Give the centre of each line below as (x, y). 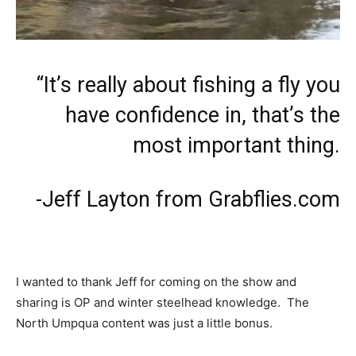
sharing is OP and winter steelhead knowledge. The (163, 302)
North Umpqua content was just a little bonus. (144, 323)
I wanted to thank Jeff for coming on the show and (156, 281)
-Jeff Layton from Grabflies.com (188, 199)
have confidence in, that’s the (203, 115)
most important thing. (236, 145)
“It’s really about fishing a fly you (188, 85)
